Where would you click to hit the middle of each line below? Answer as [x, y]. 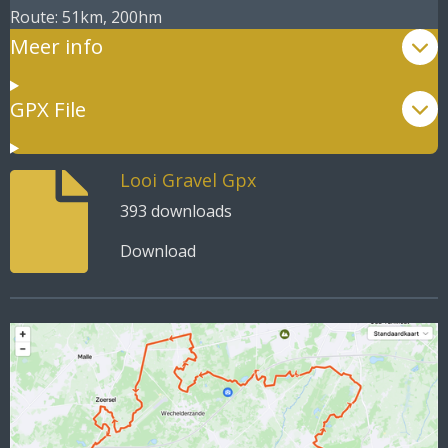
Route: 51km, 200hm [86, 16]
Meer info [56, 46]
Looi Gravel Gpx [187, 179]
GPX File [48, 108]
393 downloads [175, 210]
